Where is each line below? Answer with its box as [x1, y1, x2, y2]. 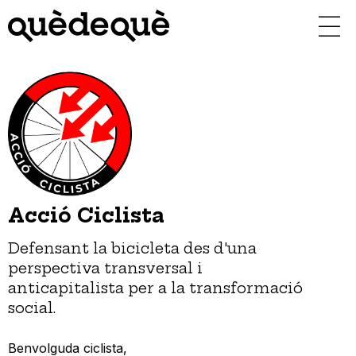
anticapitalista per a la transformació [8, 278, 303, 297]
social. [8, 298, 56, 317]
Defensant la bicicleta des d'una [8, 238, 257, 257]
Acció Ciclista [8, 203, 164, 228]
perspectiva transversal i [8, 258, 203, 277]
